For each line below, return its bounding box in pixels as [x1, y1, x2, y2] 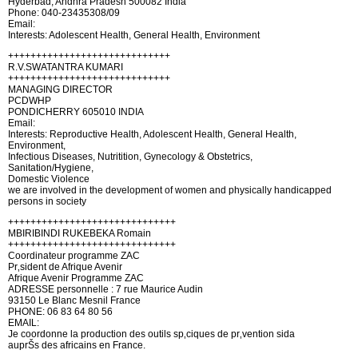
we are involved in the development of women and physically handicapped [8, 185, 332, 196]
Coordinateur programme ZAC [8, 250, 140, 261]
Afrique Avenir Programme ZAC [8, 272, 144, 284]
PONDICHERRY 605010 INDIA [8, 106, 144, 117]
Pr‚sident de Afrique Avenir [8, 261, 122, 272]
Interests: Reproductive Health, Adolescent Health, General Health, [8, 129, 296, 140]
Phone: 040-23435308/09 [8, 7, 120, 18]
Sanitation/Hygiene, [8, 162, 93, 173]
